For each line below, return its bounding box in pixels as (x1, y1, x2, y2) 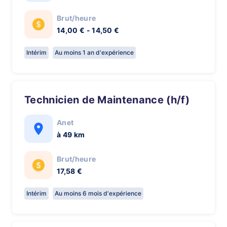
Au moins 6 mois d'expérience (55, 190, 141, 197)
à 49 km (57, 130, 85, 139)
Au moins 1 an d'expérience (55, 49, 134, 56)
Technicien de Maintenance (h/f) (30, 94, 190, 106)
